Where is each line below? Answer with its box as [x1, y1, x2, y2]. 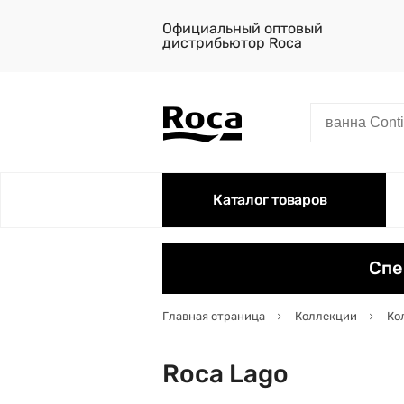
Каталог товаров [213, 191, 327, 208]
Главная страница [162, 309, 265, 323]
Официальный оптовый [162, 20, 323, 37]
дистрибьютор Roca [162, 34, 302, 51]
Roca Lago [162, 359, 289, 389]
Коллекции [295, 309, 357, 323]
